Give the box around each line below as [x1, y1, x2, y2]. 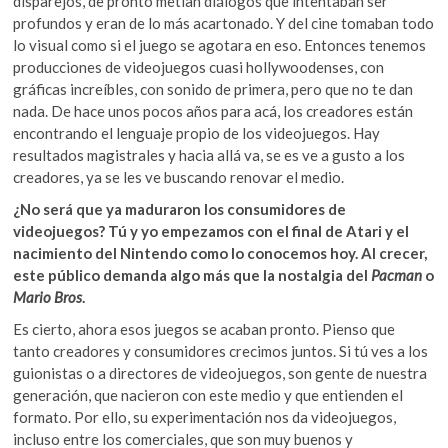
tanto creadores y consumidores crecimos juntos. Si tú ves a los [13, 341, 429, 360]
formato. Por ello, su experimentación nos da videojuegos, [13, 407, 397, 426]
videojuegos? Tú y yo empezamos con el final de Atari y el [13, 221, 410, 240]
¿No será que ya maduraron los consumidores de [13, 199, 347, 218]
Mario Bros [13, 287, 83, 306]
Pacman [371, 265, 423, 284]
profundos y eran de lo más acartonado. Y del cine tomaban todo [13, 13, 435, 32]
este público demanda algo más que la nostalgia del [13, 265, 372, 284]
